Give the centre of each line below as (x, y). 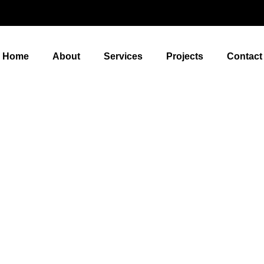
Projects (184, 56)
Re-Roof (132, 172)
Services (123, 56)
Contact (244, 56)
